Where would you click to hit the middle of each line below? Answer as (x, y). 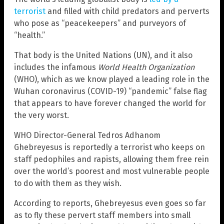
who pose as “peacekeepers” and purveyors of (100, 23)
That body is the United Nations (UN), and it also (103, 55)
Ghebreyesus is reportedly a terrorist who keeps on (109, 147)
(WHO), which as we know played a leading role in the (112, 79)
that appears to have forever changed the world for (110, 103)
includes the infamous (56, 67)
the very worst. (41, 115)
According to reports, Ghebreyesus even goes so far (110, 203)
